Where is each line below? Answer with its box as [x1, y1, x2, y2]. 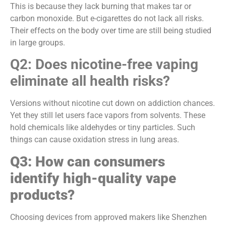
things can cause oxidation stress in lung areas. [10, 135, 179, 145]
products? [10, 186, 75, 203]
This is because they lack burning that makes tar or [10, 1, 191, 11]
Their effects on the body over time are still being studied [10, 25, 211, 35]
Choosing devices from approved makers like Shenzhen [10, 212, 207, 222]
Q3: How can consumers [10, 153, 165, 170]
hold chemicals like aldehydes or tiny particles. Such [10, 123, 195, 133]
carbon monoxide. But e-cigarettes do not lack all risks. [10, 13, 204, 23]
